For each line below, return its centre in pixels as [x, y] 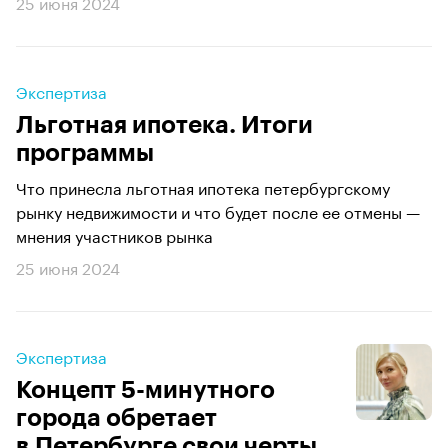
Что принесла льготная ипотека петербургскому [203, 186]
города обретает [116, 418]
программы [85, 153]
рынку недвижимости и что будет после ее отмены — [218, 210]
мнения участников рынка [114, 234]
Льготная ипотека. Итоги [164, 125]
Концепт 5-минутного [145, 390]
